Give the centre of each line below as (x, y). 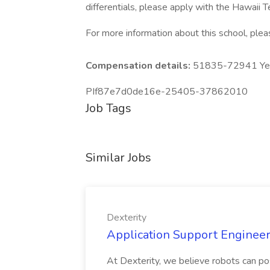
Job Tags (108, 108)
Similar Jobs (118, 158)
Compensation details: (139, 66)
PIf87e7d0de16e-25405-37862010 (167, 92)
